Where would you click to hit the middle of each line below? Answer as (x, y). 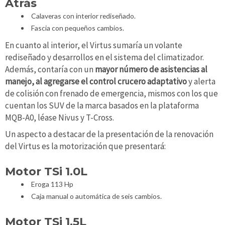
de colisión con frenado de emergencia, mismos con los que (111, 93)
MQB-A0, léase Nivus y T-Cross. (60, 117)
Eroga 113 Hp (52, 184)
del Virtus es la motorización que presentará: (85, 146)
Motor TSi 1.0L (46, 172)
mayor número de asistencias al (151, 69)
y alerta (201, 81)
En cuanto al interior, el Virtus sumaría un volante (94, 45)
